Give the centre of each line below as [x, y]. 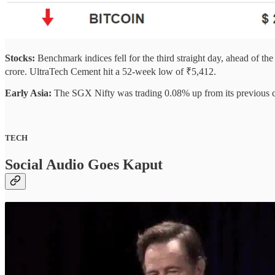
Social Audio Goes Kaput [84, 165]
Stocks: [21, 58]
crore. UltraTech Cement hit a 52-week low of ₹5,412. [110, 71]
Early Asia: [28, 93]
